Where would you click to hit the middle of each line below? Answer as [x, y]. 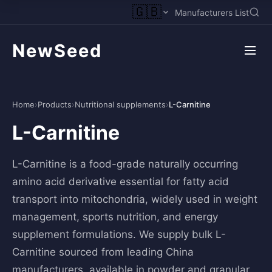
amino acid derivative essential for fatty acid [121, 182]
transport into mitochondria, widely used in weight [135, 199]
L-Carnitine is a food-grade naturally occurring [125, 164]
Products [55, 104]
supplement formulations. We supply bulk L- [119, 234]
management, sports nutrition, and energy [115, 217]
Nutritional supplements [120, 104]
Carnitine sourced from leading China [103, 252]
